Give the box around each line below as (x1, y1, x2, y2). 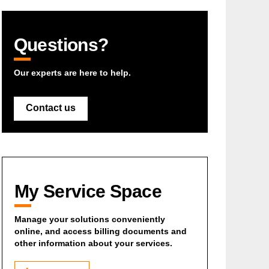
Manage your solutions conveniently (14, 214, 165, 224)
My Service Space (14, 181, 162, 201)
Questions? (13, 35, 109, 55)
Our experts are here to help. (13, 68, 131, 77)
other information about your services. (14, 238, 172, 248)
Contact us (25, 103, 76, 113)
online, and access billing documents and (14, 226, 187, 236)
